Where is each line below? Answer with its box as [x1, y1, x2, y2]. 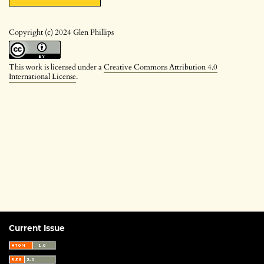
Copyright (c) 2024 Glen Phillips [9, 27, 114, 38]
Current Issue [9, 223, 65, 233]
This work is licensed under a [9, 61, 104, 72]
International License [9, 71, 76, 82]
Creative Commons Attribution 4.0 [104, 61, 217, 72]
